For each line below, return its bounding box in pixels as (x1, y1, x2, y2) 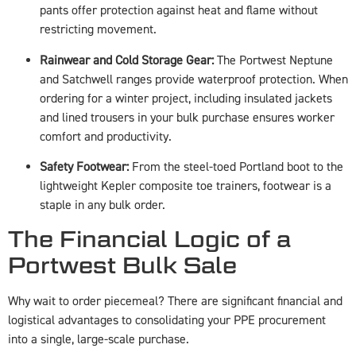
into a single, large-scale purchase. (8, 331, 189, 347)
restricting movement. (40, 21, 157, 38)
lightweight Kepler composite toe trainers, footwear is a (40, 178, 331, 195)
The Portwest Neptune (214, 52, 333, 68)
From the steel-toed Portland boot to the (129, 159, 343, 176)
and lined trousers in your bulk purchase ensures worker (40, 109, 335, 126)
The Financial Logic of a (8, 225, 291, 253)
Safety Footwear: (40, 159, 129, 176)
